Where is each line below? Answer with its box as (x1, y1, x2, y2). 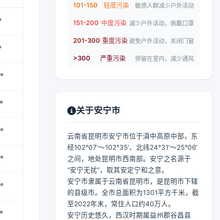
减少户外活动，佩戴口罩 (129, 19, 194, 27)
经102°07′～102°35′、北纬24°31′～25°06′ (67, 143, 197, 151)
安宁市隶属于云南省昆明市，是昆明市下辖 (67, 177, 198, 185)
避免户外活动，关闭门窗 (129, 37, 194, 45)
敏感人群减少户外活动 (135, 1, 194, 9)
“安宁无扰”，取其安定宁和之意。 (67, 166, 168, 174)
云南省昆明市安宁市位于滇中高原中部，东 (67, 132, 198, 140)
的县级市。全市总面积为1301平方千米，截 (67, 189, 199, 196)
